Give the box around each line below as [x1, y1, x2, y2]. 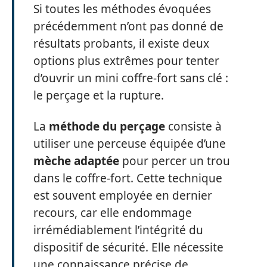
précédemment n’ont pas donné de [33, 18, 223, 34]
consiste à [165, 118, 222, 134]
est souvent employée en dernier [33, 187, 212, 203]
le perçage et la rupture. [33, 88, 164, 103]
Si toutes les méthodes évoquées [33, 1, 211, 17]
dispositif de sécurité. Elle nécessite [33, 239, 223, 255]
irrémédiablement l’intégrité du [33, 222, 203, 238]
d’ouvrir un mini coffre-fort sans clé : [33, 70, 228, 86]
